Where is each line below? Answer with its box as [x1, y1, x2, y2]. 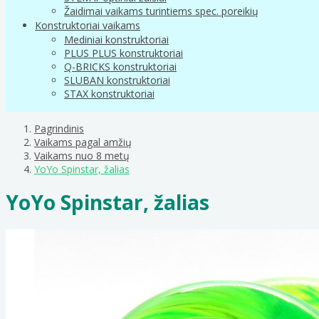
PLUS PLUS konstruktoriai [64, 46, 183, 60]
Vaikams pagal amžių [34, 135, 132, 149]
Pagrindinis [34, 121, 84, 135]
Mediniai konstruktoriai [64, 32, 169, 46]
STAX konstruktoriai [64, 86, 155, 100]
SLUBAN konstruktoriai [64, 73, 170, 87]
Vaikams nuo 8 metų [34, 148, 130, 162]
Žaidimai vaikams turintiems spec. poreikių [64, 4, 258, 18]
